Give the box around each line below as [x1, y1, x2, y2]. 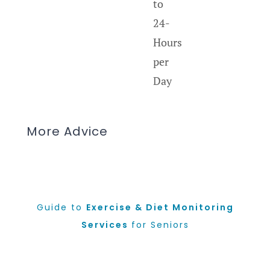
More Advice [26, 122, 108, 140]
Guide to [36, 201, 86, 213]
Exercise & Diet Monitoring [86, 201, 234, 213]
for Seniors [131, 218, 189, 231]
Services [81, 218, 131, 231]
